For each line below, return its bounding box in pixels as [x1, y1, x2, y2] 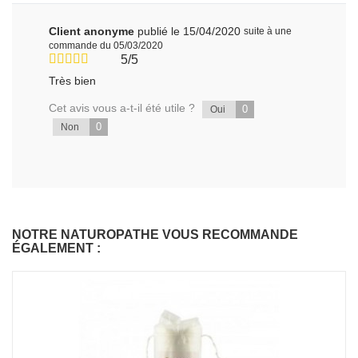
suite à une [244, 25, 292, 37]
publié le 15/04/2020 [137, 24, 241, 38]
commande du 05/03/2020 [49, 39, 164, 51]
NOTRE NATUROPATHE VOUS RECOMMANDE [12, 227, 298, 241]
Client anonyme [49, 24, 138, 38]
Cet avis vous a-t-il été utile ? [49, 101, 199, 114]
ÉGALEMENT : [12, 241, 101, 255]
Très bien [49, 74, 97, 87]
